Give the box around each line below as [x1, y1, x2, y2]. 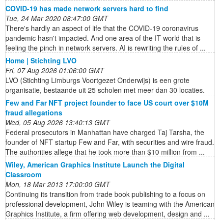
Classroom [5, 169, 41, 180]
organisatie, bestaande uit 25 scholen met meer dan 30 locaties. [5, 85, 205, 95]
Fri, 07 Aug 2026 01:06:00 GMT [5, 65, 104, 76]
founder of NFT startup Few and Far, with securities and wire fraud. [5, 137, 214, 147]
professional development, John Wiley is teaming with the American [5, 199, 215, 209]
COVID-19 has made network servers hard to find [5, 3, 168, 14]
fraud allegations [5, 108, 62, 118]
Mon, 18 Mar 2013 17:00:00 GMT [5, 179, 110, 190]
